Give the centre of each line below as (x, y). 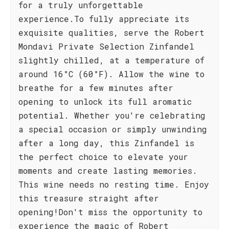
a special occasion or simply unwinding (113, 129)
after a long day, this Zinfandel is (106, 143)
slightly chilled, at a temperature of (111, 60)
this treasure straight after (89, 198)
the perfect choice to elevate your (103, 157)
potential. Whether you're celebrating (112, 115)
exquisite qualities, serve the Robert (111, 32)
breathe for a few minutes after (96, 88)
